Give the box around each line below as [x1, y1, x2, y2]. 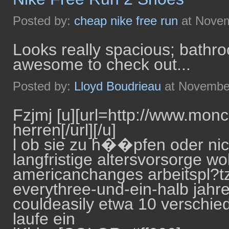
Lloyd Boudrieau [74, 79, 161, 93]
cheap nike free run [74, 14, 178, 28]
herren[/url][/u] [13, 121, 116, 139]
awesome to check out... [13, 55, 191, 74]
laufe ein [13, 210, 75, 228]
